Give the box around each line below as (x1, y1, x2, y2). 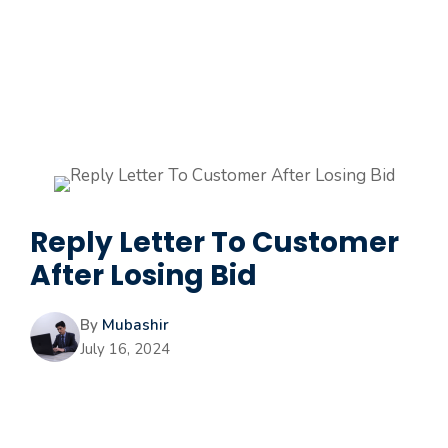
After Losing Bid (30, 256, 257, 295)
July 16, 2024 (80, 339, 170, 359)
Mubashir (102, 315, 169, 335)
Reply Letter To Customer (30, 223, 399, 262)
